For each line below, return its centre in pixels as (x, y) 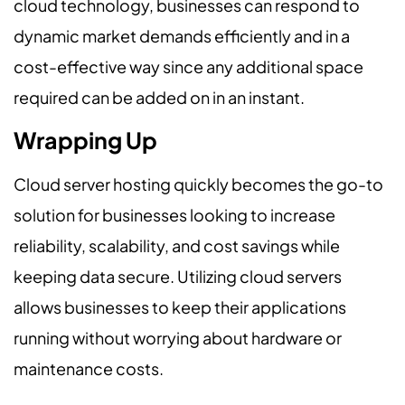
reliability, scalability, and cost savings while (177, 245)
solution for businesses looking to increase (174, 214)
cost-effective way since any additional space (188, 66)
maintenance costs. (89, 368)
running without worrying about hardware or (178, 337)
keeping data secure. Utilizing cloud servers (178, 276)
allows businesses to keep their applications (180, 306)
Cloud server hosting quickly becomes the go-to (198, 184)
